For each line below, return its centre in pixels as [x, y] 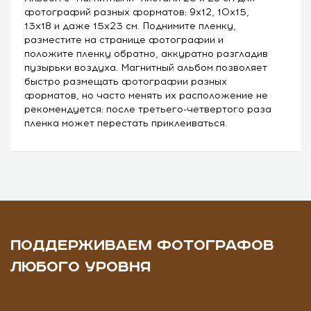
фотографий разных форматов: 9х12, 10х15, [137, 12]
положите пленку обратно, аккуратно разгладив [146, 53]
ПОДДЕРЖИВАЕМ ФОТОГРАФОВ [142, 245]
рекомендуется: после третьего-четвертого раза [148, 109]
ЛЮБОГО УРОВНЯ [81, 267]
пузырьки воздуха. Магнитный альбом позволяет [146, 67]
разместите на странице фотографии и [124, 40]
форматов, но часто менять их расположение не [146, 95]
